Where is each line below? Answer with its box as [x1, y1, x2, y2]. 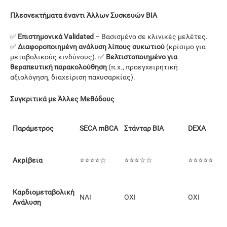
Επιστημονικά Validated [18, 32, 94, 41]
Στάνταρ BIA [124, 124, 164, 132]
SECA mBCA [80, 124, 118, 132]
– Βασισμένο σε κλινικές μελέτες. [94, 32, 208, 41]
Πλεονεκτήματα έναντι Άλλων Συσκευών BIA [10, 11, 157, 19]
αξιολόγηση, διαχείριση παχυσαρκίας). [10, 73, 135, 82]
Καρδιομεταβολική [13, 187, 74, 196]
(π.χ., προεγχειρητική [107, 63, 178, 71]
